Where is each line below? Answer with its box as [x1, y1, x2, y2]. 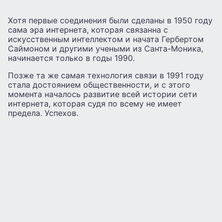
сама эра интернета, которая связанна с [8, 25, 168, 35]
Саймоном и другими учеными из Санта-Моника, [8, 44, 203, 54]
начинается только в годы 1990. [8, 53, 135, 63]
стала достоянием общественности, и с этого [8, 80, 190, 90]
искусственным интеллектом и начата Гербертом [8, 34, 204, 45]
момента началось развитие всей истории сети [8, 89, 197, 100]
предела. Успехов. [8, 108, 78, 118]
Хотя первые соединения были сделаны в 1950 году [8, 15, 213, 26]
